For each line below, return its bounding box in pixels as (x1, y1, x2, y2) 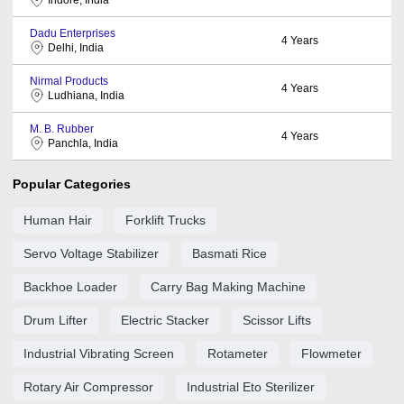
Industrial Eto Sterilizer (187, 379, 315, 394)
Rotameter (207, 345, 268, 361)
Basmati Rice (192, 245, 267, 261)
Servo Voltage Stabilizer (23, 245, 159, 261)
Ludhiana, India (48, 88, 124, 102)
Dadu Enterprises (30, 26, 115, 40)
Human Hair (23, 212, 92, 227)
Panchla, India (48, 136, 118, 150)
